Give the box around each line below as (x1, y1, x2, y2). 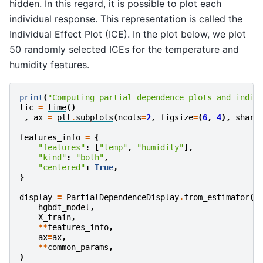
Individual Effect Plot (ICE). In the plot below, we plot (9, 28, 246, 40)
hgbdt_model (38, 203, 90, 213)
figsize (160, 113, 193, 123)
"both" (76, 153, 104, 163)
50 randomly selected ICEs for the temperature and (9, 43, 239, 55)
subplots (76, 113, 113, 123)
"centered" (38, 163, 85, 173)
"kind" (38, 153, 66, 163)
